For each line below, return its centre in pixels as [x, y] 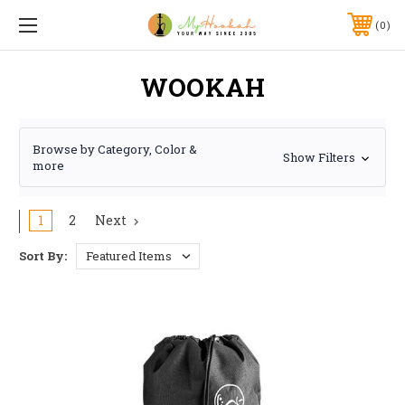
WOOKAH [202, 87]
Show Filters [320, 158]
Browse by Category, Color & [115, 149]
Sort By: [43, 255]
